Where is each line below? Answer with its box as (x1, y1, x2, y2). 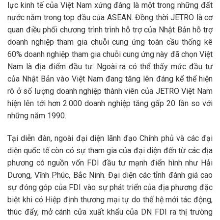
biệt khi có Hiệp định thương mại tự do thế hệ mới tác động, (7, 194, 213, 204)
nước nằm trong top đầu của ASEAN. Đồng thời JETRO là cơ (7, 13, 213, 23)
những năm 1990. (7, 111, 66, 121)
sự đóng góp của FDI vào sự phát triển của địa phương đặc (7, 182, 213, 192)
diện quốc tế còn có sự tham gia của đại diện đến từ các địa (7, 145, 213, 155)
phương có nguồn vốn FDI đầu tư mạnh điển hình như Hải (7, 158, 213, 167)
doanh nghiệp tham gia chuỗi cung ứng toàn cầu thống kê (7, 37, 213, 47)
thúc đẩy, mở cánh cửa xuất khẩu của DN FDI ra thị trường (7, 207, 213, 217)
